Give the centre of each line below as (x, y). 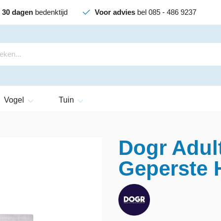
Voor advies (115, 12)
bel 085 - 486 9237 (166, 12)
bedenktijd (51, 12)
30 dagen (18, 12)
